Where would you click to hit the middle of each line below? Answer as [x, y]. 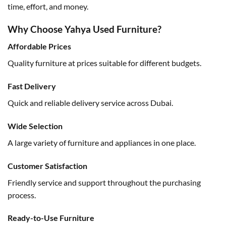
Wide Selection [35, 126]
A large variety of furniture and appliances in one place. [102, 142]
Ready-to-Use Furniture [51, 218]
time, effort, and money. [48, 6]
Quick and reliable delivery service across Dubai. [90, 102]
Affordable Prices [39, 46]
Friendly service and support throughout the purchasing [104, 182]
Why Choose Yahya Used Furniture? [84, 29]
